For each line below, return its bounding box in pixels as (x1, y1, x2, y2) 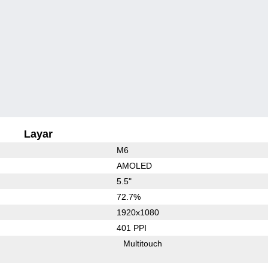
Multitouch (123, 238, 163, 248)
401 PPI (116, 223, 147, 233)
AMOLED (116, 160, 152, 170)
